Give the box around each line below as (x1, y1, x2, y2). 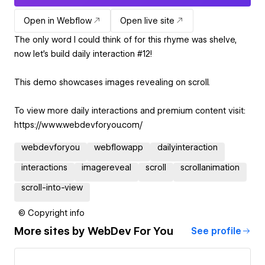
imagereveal (82, 162, 131, 172)
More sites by (14, 225, 88, 238)
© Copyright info (18, 208, 85, 218)
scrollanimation (180, 162, 240, 172)
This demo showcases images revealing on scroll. (14, 77, 210, 87)
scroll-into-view (21, 182, 83, 192)
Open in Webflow (24, 15, 92, 25)
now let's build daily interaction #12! (14, 49, 152, 59)
